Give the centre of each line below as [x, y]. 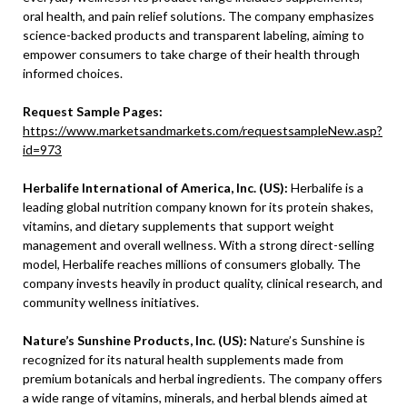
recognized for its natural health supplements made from [183, 360]
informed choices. [73, 74]
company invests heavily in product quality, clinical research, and [203, 283]
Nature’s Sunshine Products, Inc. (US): [135, 341]
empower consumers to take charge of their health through [191, 55]
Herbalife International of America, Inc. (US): [155, 188]
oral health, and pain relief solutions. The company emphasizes [199, 16]
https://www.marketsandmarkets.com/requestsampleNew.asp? [203, 131]
